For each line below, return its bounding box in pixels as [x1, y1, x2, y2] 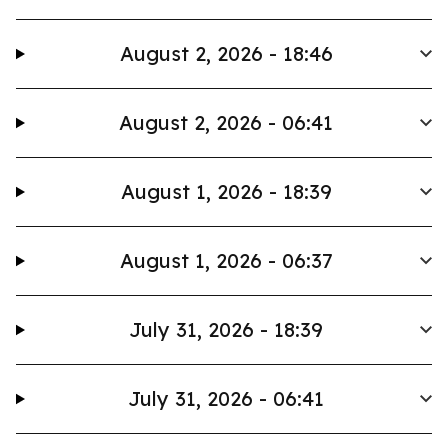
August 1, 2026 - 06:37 [119, 248, 333, 273]
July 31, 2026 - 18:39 [129, 317, 324, 342]
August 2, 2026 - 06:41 [119, 110, 334, 135]
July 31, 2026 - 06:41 [128, 386, 325, 411]
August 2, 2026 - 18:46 [119, 41, 333, 66]
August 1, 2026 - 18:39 [120, 179, 332, 204]
